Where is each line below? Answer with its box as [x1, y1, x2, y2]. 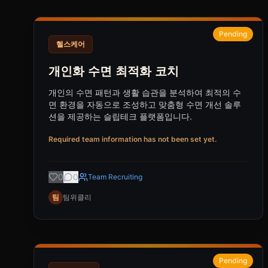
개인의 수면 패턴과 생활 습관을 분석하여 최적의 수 [48, 87, 241, 98]
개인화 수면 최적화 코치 [48, 64, 179, 78]
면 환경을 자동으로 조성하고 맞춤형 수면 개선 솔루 [48, 99, 241, 109]
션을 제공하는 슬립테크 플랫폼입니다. [48, 111, 192, 121]
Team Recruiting [88, 172, 142, 181]
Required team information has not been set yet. [48, 135, 217, 144]
